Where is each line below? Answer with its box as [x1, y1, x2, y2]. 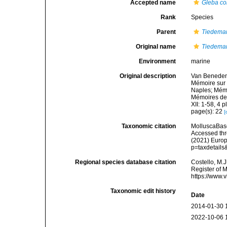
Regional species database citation [75, 159, 176, 166]
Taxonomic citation [122, 123, 176, 130]
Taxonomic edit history [110, 187, 176, 195]
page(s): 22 [191, 108, 224, 115]
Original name [136, 43, 176, 50]
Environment [139, 58, 176, 65]
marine [191, 58, 211, 65]
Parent [157, 28, 176, 35]
